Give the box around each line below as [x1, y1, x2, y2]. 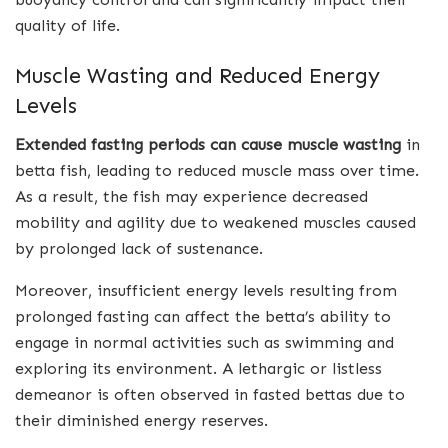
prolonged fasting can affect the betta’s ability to [15, 306, 391, 326]
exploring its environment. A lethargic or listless [15, 358, 382, 378]
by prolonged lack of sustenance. [15, 238, 263, 258]
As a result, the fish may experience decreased [15, 186, 368, 206]
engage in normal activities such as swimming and [15, 332, 394, 352]
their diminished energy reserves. [15, 410, 268, 430]
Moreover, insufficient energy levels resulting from [15, 280, 397, 300]
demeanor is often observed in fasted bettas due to [15, 384, 405, 404]
